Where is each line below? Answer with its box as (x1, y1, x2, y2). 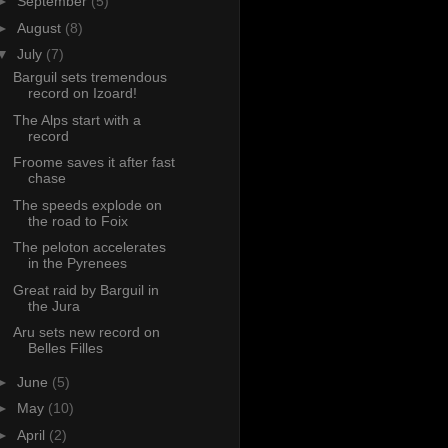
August (16, 19, 65, 36)
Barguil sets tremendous (12, 69, 167, 86)
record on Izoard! (27, 85, 137, 102)
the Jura (27, 297, 80, 314)
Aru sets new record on (12, 324, 160, 341)
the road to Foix (27, 212, 128, 229)
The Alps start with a (12, 111, 141, 128)
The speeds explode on (12, 196, 162, 213)
